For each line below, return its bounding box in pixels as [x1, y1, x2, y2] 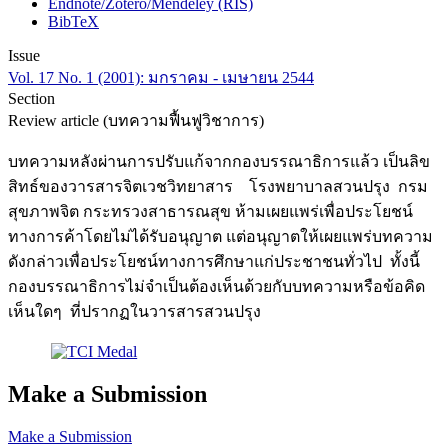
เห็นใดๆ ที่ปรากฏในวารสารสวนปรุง [8, 303, 261, 321]
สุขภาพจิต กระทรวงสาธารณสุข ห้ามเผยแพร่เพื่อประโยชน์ [8, 203, 413, 221]
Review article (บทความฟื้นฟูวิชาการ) [8, 112, 264, 130]
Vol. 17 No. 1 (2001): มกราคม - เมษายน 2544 [8, 69, 314, 87]
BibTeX [48, 13, 99, 31]
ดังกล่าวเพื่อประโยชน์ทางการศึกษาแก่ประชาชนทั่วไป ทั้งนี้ [8, 253, 420, 271]
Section [8, 90, 55, 108]
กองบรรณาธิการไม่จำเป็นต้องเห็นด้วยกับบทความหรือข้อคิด [8, 278, 425, 296]
